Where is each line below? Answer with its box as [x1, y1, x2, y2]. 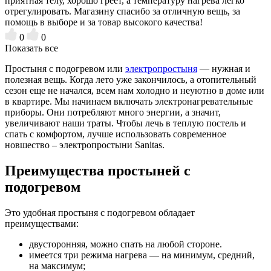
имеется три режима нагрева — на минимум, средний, [29, 249, 255, 260]
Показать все [5, 42, 58, 53]
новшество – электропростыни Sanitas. [5, 139, 167, 150]
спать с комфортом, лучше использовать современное [5, 128, 226, 139]
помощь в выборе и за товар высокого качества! [5, 16, 203, 27]
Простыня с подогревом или [5, 63, 125, 74]
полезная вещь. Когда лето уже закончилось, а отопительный [5, 74, 256, 85]
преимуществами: [5, 218, 79, 229]
